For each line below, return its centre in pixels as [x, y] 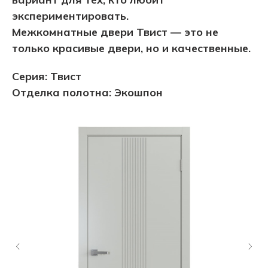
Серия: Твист [47, 77]
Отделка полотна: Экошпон [87, 93]
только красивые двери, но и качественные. [131, 48]
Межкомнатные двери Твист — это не [115, 32]
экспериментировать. [70, 16]
